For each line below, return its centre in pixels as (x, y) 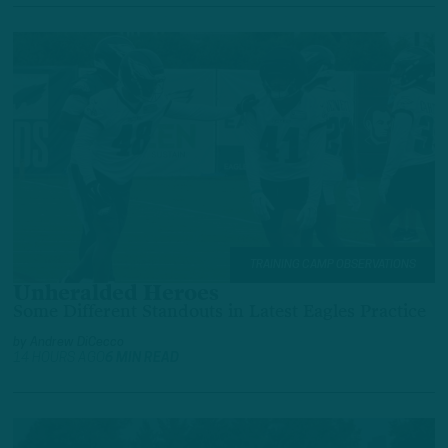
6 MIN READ (142, 359)
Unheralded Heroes (116, 294)
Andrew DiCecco (77, 343)
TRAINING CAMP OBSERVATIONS (332, 265)
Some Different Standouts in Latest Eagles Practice (219, 312)
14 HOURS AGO (59, 359)
